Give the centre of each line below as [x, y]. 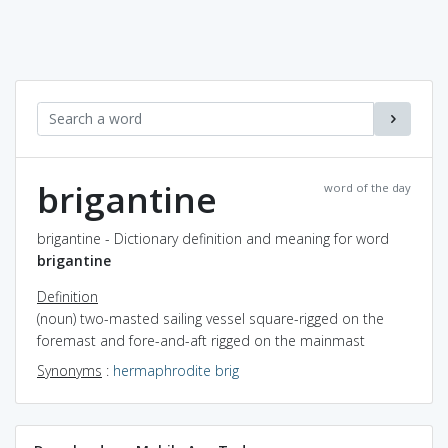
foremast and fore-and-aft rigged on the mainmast [201, 340]
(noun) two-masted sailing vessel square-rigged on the [210, 318]
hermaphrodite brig [176, 370]
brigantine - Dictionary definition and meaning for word [213, 238]
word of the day [367, 187]
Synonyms [69, 370]
